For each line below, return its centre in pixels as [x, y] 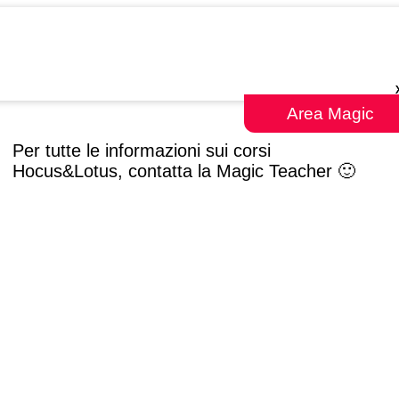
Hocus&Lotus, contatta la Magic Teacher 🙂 [183, 171]
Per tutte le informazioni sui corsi [141, 150]
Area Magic [330, 114]
